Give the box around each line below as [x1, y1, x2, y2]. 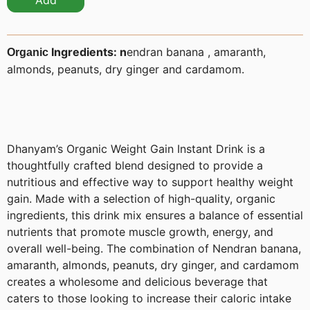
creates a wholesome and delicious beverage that [7, 275, 268, 289]
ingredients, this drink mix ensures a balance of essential [7, 208, 303, 223]
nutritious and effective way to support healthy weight [7, 175, 293, 190]
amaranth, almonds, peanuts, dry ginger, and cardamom [7, 258, 299, 273]
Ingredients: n [51, 45, 127, 60]
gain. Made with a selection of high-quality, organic [7, 192, 275, 206]
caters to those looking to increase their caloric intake [7, 291, 291, 306]
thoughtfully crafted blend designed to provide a [7, 158, 263, 173]
